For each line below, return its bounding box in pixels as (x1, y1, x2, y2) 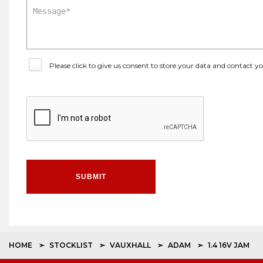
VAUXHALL (110, 241, 151, 249)
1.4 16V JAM (208, 241, 249, 249)
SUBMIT (76, 173, 106, 181)
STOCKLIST (49, 241, 93, 249)
